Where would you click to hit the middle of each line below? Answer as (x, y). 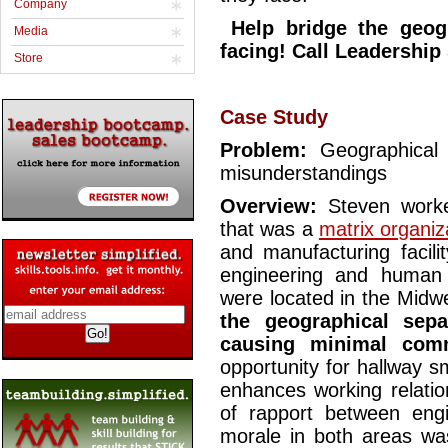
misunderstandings (312, 173)
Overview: (268, 206)
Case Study (274, 117)
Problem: (270, 150)
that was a (269, 229)
